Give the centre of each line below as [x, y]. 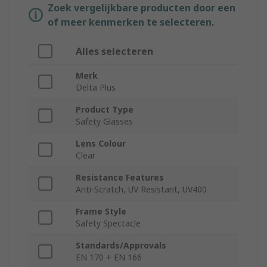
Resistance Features [120, 178]
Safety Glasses [104, 122]
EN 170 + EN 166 [109, 257]
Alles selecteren [114, 52]
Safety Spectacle [108, 223]
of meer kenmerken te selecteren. [131, 22]
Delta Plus [96, 88]
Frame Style [101, 212]
